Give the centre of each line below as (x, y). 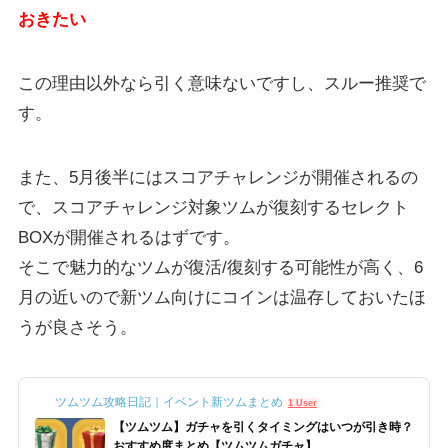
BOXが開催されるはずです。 (128, 238)
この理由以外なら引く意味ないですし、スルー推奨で (221, 84)
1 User (302, 402)
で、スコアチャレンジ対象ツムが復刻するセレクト (213, 208)
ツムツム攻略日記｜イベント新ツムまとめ (168, 402)
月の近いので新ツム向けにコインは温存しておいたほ (221, 298)
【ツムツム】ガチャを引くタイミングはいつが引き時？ (262, 427)
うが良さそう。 (77, 328)
